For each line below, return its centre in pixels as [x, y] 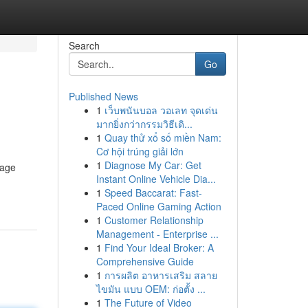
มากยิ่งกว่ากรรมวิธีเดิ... [144, 124]
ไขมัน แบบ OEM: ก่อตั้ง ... [151, 289]
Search [84, 45]
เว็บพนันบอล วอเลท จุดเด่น [161, 110]
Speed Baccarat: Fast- [153, 192]
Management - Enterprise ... [157, 234]
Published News [103, 96]
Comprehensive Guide [145, 261]
